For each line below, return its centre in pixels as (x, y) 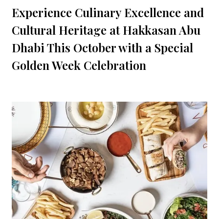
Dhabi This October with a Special (102, 48)
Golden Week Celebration (79, 65)
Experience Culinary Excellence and (108, 12)
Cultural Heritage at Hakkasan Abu (106, 30)
